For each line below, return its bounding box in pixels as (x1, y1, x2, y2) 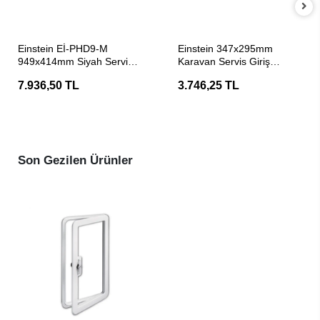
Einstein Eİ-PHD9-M (18, 43, 108, 54)
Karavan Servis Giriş (178, 56, 270, 67)
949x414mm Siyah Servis (18, 56, 133, 67)
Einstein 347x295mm (178, 43, 273, 54)
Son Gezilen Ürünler (18, 154, 133, 167)
